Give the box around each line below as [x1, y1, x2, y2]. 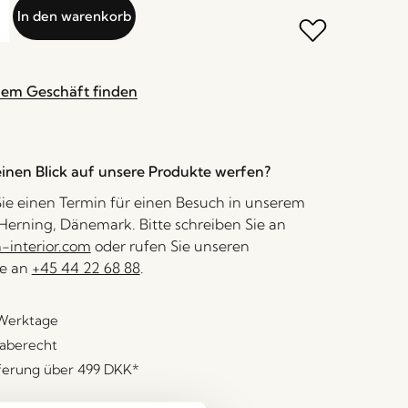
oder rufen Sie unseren [90, 237, 250, 255]
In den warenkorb [16, 7, 131, 25]
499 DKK [76, 361, 132, 378]
